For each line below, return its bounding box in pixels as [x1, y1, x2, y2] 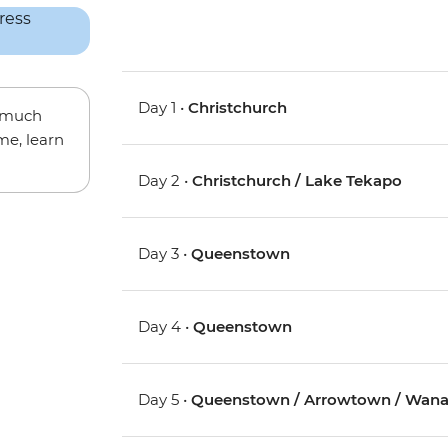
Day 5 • [138, 390, 192, 410]
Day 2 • [138, 171, 193, 191]
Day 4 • [138, 317, 194, 337]
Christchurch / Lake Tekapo [192, 171, 403, 191]
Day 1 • [138, 98, 189, 118]
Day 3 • [138, 244, 192, 264]
